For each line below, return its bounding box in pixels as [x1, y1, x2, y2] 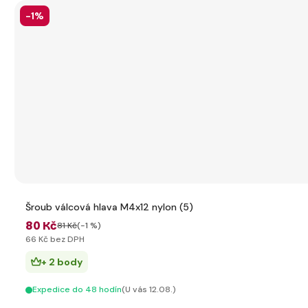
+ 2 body [41, 256, 82, 268]
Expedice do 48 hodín [32, 284, 122, 295]
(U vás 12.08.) [122, 284, 176, 295]
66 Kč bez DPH [25, 234, 85, 245]
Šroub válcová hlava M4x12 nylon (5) [25, 201, 193, 213]
